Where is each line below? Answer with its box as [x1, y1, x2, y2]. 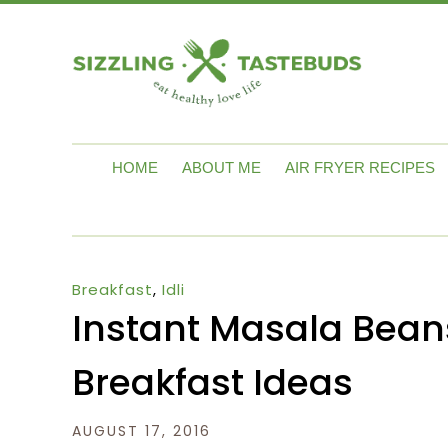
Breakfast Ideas [72, 357, 353, 409]
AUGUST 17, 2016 [72, 421, 211, 442]
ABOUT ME [182, 159, 261, 177]
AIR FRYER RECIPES [285, 159, 435, 177]
